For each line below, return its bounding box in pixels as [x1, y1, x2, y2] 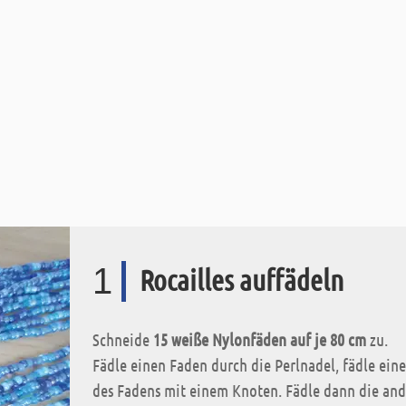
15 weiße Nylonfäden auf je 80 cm [153, 329, 366, 350]
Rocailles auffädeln [140, 262, 343, 297]
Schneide [92, 329, 153, 350]
